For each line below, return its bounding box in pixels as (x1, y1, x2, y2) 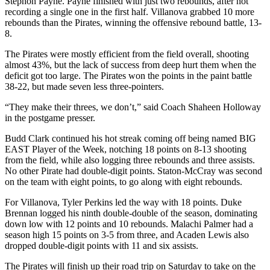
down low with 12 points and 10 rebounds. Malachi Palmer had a (5, 218, 253, 229)
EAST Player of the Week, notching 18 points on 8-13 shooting (5, 143, 246, 154)
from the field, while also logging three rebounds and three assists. (5, 154, 255, 165)
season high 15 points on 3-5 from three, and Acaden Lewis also (5, 229, 249, 240)
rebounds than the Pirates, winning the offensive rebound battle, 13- (5, 17, 262, 28)
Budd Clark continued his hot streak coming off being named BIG (5, 133, 256, 143)
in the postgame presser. (5, 112, 95, 123)
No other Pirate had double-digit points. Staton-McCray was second (5, 165, 262, 176)
